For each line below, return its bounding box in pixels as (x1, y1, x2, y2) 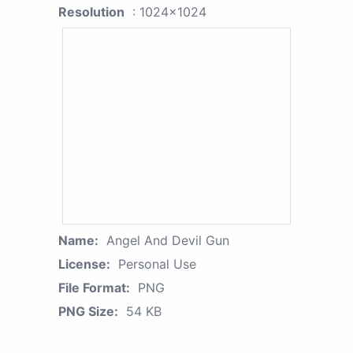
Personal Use (118, 255, 196, 272)
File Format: (58, 279, 130, 295)
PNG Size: (58, 303, 118, 319)
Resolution (58, 3, 124, 20)
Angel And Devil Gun (106, 232, 229, 248)
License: (58, 255, 110, 272)
